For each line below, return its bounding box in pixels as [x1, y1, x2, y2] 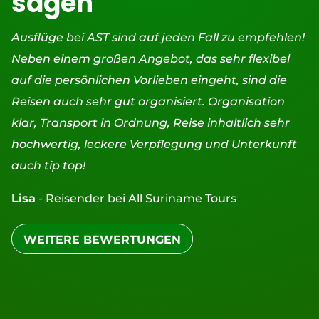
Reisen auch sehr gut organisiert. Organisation [11, 94, 285, 108]
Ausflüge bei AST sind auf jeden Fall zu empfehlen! [11, 30, 305, 44]
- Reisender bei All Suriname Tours [35, 191, 236, 205]
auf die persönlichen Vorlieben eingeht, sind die [11, 73, 287, 87]
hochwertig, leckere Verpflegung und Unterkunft [11, 137, 297, 151]
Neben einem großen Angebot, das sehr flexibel [11, 51, 290, 66]
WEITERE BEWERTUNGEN [23, 232, 181, 246]
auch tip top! [11, 158, 88, 172]
